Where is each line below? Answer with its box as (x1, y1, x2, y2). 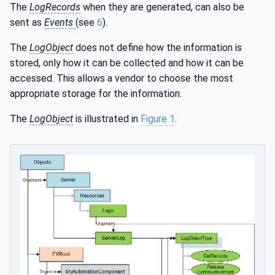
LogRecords (29, 1, 80, 14)
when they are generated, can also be (80, 1, 244, 14)
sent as (10, 17, 44, 29)
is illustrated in (73, 113, 141, 125)
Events (44, 17, 76, 29)
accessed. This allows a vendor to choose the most (10, 72, 233, 85)
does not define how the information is (73, 42, 242, 54)
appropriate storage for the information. (10, 88, 182, 100)
